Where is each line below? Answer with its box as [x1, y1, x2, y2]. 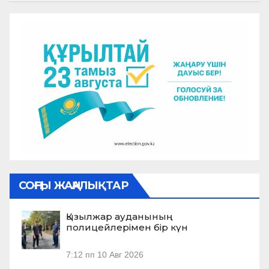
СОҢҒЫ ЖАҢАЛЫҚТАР [19, 179, 128, 193]
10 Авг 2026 [97, 250, 144, 259]
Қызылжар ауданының [66, 211, 173, 223]
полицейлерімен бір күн [66, 222, 188, 234]
